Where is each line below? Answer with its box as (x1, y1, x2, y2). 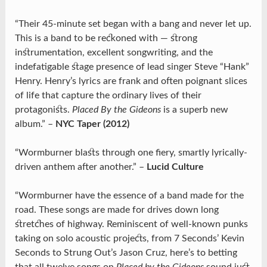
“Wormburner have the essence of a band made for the (14, 191, 244, 201)
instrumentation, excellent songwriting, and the (14, 48, 213, 58)
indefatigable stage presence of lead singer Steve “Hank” (14, 62, 249, 72)
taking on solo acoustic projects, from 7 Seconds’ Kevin (14, 234, 244, 244)
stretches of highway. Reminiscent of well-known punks (14, 219, 248, 229)
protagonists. (14, 105, 72, 115)
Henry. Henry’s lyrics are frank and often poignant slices (14, 76, 247, 86)
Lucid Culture (146, 162, 204, 172)
